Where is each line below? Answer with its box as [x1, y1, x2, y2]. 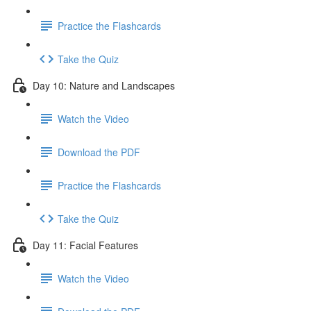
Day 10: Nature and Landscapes [33, 78, 175, 92]
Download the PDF [58, 144, 140, 159]
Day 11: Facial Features [33, 237, 138, 252]
